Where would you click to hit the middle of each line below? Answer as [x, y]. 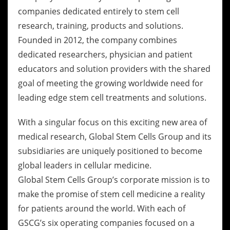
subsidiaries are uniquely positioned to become [110, 151]
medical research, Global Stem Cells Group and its [115, 137]
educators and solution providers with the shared [114, 69]
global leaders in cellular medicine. [85, 165]
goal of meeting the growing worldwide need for [111, 83]
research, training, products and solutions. [101, 26]
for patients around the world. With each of [102, 208]
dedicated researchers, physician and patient [105, 54]
